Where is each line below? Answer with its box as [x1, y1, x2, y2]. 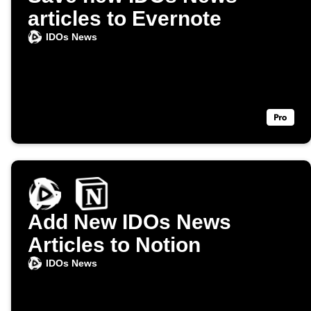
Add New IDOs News [28, 210, 231, 234]
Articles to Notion [28, 233, 201, 257]
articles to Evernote [28, 7, 221, 31]
